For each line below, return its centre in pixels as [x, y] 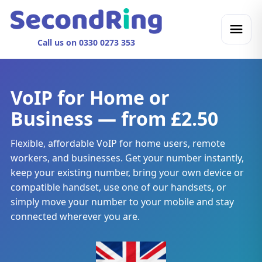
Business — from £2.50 [114, 118]
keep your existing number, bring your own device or [127, 173]
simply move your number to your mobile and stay [122, 202]
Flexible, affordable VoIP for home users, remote [118, 143]
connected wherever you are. [75, 216]
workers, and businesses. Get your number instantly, [127, 158]
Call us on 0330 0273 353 [86, 42]
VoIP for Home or [90, 97]
